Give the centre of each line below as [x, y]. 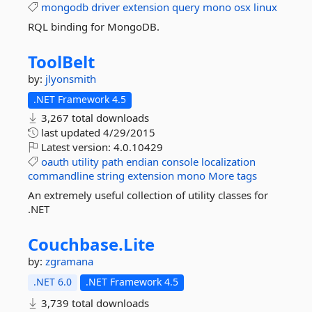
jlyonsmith [71, 79]
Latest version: [76, 147]
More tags [233, 175]
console [180, 162]
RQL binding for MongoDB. [94, 26]
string [111, 175]
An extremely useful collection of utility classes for [148, 195]
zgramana [69, 261]
